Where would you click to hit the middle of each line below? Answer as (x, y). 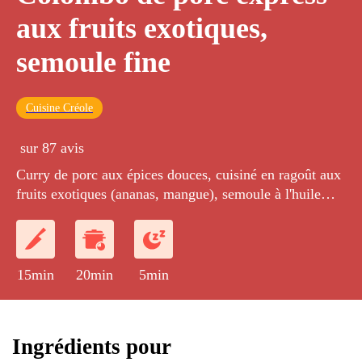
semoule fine (93, 63)
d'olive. (38, 214)
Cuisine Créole (59, 108)
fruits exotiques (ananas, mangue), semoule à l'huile (168, 194)
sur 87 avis (52, 148)
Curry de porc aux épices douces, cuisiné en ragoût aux (179, 175)
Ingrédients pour (92, 346)
